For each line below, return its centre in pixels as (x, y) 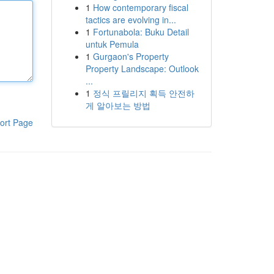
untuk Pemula (112, 44)
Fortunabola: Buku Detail (141, 32)
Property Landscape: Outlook (142, 68)
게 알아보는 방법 (118, 105)
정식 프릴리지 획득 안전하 (143, 93)
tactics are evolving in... (131, 20)
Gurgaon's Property (131, 56)
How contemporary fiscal (140, 7)
